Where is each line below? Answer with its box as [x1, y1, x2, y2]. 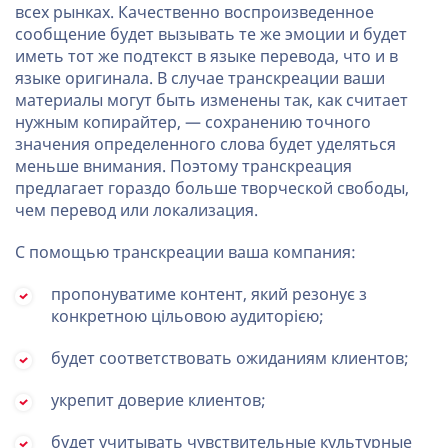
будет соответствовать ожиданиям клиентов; [51, 349, 409, 368]
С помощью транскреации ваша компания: [15, 243, 356, 262]
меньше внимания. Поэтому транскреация [15, 157, 352, 176]
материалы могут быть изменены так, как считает [15, 91, 408, 110]
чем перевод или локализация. [15, 201, 258, 220]
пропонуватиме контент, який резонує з [51, 285, 367, 304]
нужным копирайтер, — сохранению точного [15, 113, 371, 132]
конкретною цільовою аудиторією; [51, 307, 324, 326]
